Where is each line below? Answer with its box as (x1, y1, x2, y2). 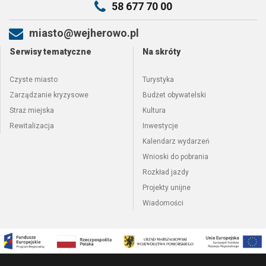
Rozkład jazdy (142, 168, 189, 176)
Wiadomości (142, 199, 183, 207)
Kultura (142, 106, 166, 115)
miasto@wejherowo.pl (29, 27, 139, 39)
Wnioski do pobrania (142, 153, 208, 161)
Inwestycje (142, 122, 178, 130)
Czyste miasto (9, 75, 58, 84)
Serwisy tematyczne (9, 47, 91, 56)
